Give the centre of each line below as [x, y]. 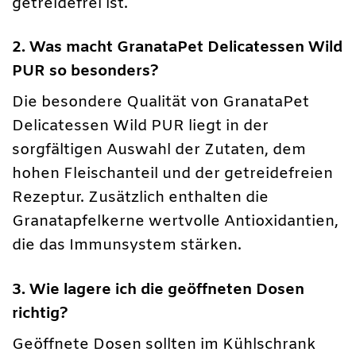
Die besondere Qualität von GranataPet [161, 103]
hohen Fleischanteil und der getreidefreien [172, 174]
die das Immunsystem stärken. [127, 246]
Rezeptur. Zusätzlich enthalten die [140, 198]
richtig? [40, 313]
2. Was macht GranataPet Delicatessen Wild [177, 47]
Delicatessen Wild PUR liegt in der [140, 127]
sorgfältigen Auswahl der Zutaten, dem [159, 151]
